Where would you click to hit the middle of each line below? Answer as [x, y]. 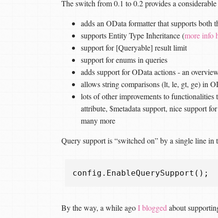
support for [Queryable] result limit [134, 47]
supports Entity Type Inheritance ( [133, 35]
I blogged [152, 207]
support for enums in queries [124, 59]
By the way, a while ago [100, 207]
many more [98, 120]
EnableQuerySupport [150, 173]
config [87, 173]
